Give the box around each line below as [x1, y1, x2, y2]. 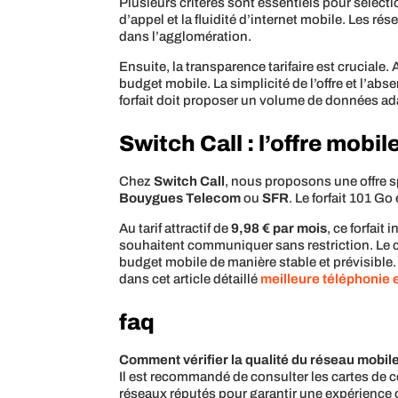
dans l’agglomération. [119, 29, 252, 44]
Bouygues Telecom [119, 191, 242, 206]
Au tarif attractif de [119, 221, 232, 236]
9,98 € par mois [231, 221, 328, 236]
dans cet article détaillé [119, 272, 261, 287]
